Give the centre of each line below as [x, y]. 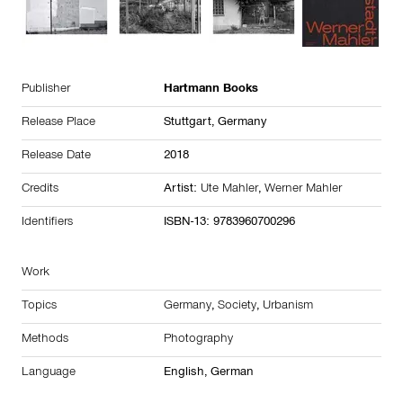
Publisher [46, 90]
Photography [198, 340]
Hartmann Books [211, 90]
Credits [40, 190]
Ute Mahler [229, 190]
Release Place [58, 124]
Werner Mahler [303, 190]
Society [237, 307]
